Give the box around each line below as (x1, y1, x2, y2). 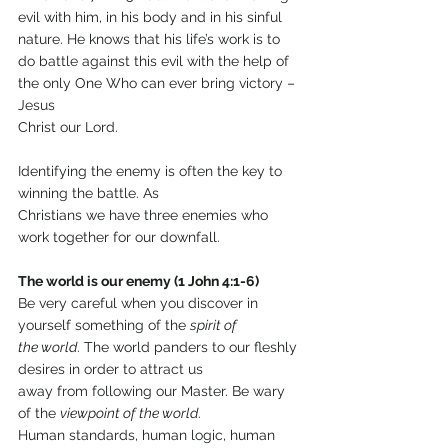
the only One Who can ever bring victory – (18, 75, 299, 92)
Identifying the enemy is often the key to (18, 163, 286, 180)
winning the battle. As (18, 185, 159, 202)
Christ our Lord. (18, 119, 118, 136)
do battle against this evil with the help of (18, 53, 293, 70)
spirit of (190, 317, 237, 334)
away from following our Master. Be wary (18, 383, 289, 400)
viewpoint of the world (60, 405, 198, 422)
